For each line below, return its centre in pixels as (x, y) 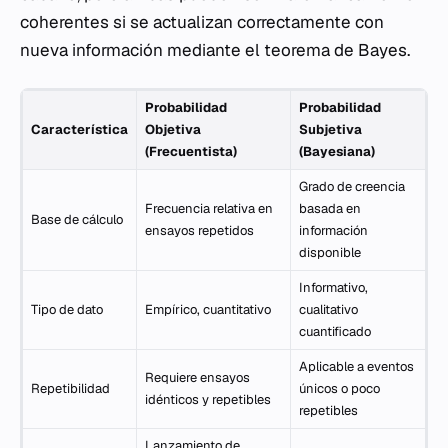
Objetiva (173, 129)
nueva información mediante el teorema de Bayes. (215, 49)
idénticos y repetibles (208, 399)
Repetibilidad (70, 388)
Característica (79, 129)
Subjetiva (330, 129)
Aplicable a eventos (356, 366)
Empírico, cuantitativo (208, 309)
